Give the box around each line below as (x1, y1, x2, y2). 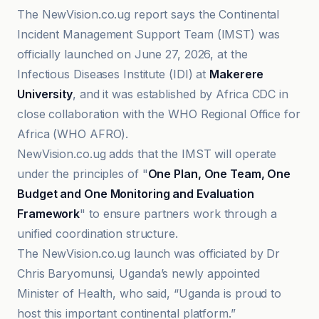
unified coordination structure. (17, 226, 178, 241)
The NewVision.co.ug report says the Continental (17, 7, 280, 21)
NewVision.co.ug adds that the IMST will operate (17, 147, 277, 161)
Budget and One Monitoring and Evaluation (17, 187, 254, 201)
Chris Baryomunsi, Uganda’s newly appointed (17, 266, 260, 281)
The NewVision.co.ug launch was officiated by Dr (17, 246, 281, 261)
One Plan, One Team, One (147, 167, 291, 181)
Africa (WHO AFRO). (17, 127, 129, 141)
